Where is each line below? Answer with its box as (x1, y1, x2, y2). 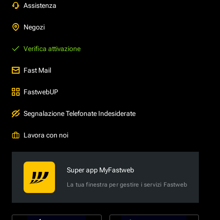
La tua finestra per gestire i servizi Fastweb (67, 181, 187, 189)
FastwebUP (24, 87, 58, 96)
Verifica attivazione (24, 44, 81, 53)
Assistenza (24, 1, 56, 9)
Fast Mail (24, 66, 51, 74)
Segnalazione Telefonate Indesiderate (24, 109, 136, 117)
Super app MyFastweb (67, 166, 134, 174)
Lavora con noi (24, 131, 68, 139)
